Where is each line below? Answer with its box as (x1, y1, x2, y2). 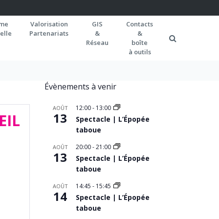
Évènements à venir (44, 81, 116, 92)
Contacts (126, 20, 153, 28)
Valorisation (30, 20, 68, 28)
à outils (128, 47, 151, 56)
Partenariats (29, 29, 68, 38)
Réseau (86, 38, 109, 47)
